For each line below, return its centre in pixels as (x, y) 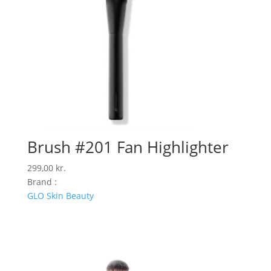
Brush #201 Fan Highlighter (128, 147)
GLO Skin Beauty (60, 195)
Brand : (42, 181)
